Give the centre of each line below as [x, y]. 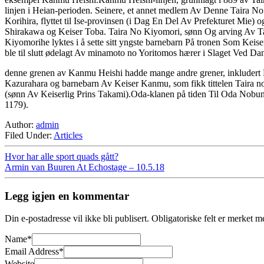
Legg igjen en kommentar [67, 196]
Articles [68, 135]
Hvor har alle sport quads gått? [62, 156]
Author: [20, 124]
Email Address [32, 252]
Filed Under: [29, 135]
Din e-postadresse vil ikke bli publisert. [77, 219]
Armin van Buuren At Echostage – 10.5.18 [85, 167]
